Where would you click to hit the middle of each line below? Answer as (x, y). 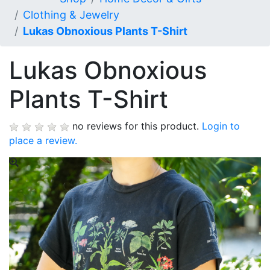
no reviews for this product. (136, 126)
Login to (221, 126)
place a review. (43, 140)
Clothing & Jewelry (71, 15)
